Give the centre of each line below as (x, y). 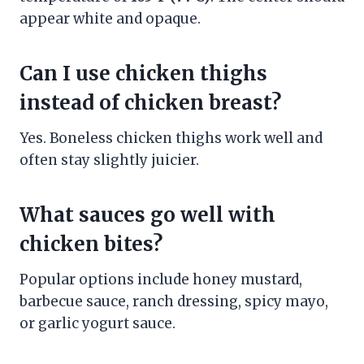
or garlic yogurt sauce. (97, 323)
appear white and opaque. (110, 18)
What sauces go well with (147, 214)
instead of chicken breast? (150, 102)
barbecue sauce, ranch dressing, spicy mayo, (174, 301)
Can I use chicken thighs (143, 73)
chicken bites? (91, 244)
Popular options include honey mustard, (161, 279)
